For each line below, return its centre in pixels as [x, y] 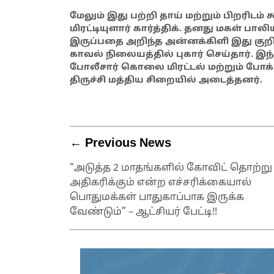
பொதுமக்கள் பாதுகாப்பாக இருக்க [157, 197]
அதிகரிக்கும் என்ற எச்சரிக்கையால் [161, 183]
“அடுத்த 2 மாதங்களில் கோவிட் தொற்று [171, 168]
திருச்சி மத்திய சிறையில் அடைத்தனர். [166, 80]
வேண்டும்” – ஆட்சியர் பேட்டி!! [143, 212]
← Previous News [120, 143]
